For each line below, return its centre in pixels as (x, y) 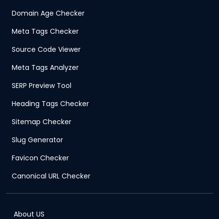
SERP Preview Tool (42, 86)
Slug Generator (37, 140)
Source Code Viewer (46, 50)
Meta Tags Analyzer (45, 68)
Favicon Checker (40, 158)
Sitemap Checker (42, 122)
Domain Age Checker (48, 13)
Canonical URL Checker (51, 176)
